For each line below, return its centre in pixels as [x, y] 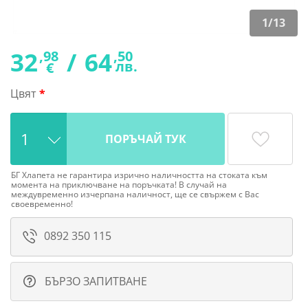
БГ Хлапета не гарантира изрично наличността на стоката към [139, 175]
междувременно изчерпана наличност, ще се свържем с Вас [135, 195]
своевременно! [42, 204]
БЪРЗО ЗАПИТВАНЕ [95, 282]
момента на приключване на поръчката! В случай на [119, 185]
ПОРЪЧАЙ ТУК [146, 139]
